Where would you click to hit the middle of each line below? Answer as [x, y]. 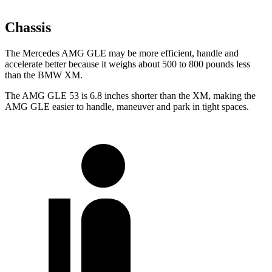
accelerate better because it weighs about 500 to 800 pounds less [127, 64]
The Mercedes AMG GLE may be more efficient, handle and [122, 53]
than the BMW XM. [44, 75]
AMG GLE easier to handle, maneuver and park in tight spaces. [127, 107]
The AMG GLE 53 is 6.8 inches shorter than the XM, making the [130, 96]
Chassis [28, 28]
